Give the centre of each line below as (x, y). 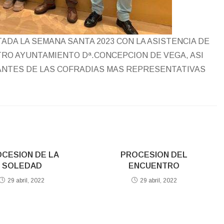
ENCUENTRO (154, 166)
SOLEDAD (22, 166)
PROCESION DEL (154, 155)
